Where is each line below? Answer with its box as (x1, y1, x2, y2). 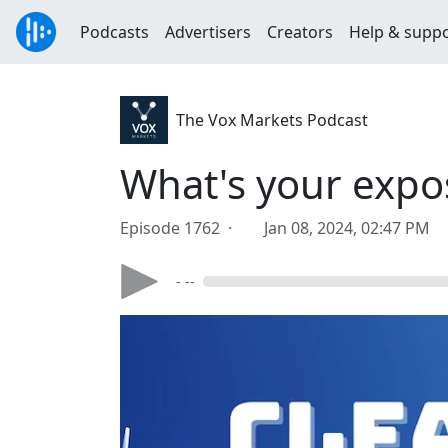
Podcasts (80, 21, 149, 43)
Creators (267, 21, 333, 43)
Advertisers (165, 21, 251, 43)
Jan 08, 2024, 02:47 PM (264, 217, 430, 239)
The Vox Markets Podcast (176, 109, 368, 131)
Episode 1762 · (120, 217, 240, 239)
